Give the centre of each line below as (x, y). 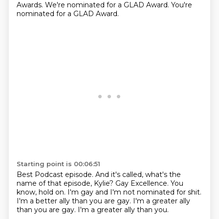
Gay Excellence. (143, 183)
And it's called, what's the (138, 175)
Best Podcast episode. (56, 175)
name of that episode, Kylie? (66, 183)
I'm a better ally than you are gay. (75, 201)
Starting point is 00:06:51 (58, 164)
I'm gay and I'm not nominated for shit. (134, 192)
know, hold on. (42, 192)
